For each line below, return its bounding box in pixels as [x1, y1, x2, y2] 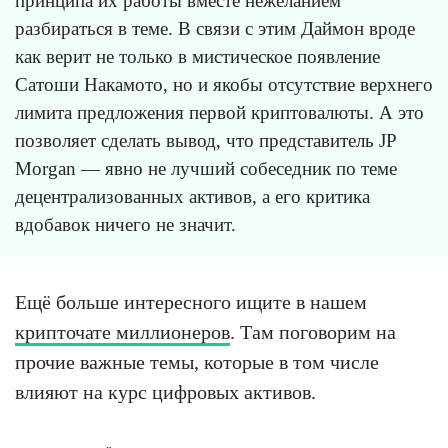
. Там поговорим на [230, 321, 396, 344]
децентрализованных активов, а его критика [15, 186, 370, 208]
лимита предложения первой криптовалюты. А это [15, 102, 424, 124]
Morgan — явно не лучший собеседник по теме [15, 158, 397, 180]
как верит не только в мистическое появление [15, 46, 380, 68]
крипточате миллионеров [15, 321, 230, 344]
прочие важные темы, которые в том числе [15, 351, 379, 374]
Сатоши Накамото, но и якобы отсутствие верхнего [15, 74, 433, 96]
